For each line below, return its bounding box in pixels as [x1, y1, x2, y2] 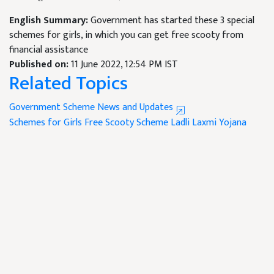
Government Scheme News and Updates [9, 99, 176, 116]
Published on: [9, 56, 71, 73]
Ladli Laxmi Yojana [171, 114, 246, 131]
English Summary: [9, 12, 91, 29]
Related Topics [9, 67, 128, 100]
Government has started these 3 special [91, 12, 254, 29]
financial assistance [9, 42, 88, 59]
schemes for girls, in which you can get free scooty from [9, 27, 243, 44]
